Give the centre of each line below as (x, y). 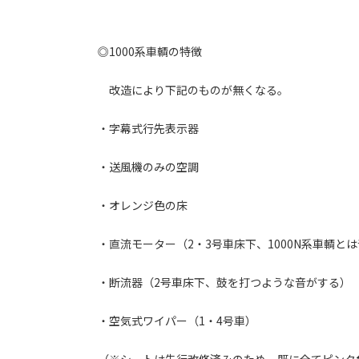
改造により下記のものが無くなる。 (193, 90)
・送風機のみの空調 (148, 167)
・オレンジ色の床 (143, 206)
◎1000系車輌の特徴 (150, 52)
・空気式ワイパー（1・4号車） (177, 321)
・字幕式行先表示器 (148, 129)
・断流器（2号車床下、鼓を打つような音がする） (224, 282)
